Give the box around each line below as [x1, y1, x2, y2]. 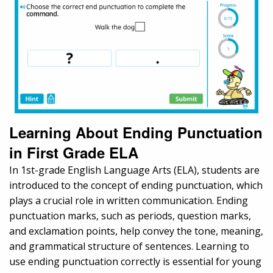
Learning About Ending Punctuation [9, 122, 263, 143]
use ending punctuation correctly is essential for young [9, 255, 261, 269]
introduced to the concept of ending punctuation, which [9, 179, 263, 193]
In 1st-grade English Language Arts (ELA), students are [9, 163, 260, 177]
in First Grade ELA [9, 142, 138, 163]
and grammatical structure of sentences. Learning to [9, 239, 249, 253]
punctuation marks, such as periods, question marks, [9, 209, 251, 223]
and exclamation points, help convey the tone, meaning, [9, 224, 263, 238]
